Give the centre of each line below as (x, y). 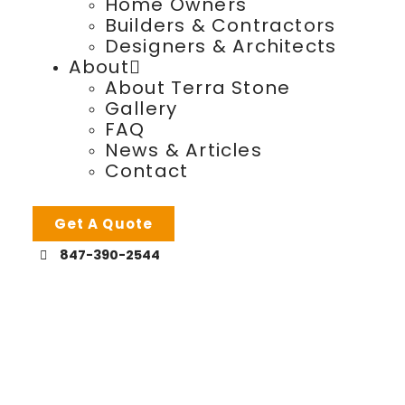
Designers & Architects (221, 47)
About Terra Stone (198, 88)
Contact (146, 171)
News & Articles (183, 151)
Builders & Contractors (220, 26)
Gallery (141, 109)
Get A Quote (103, 224)
